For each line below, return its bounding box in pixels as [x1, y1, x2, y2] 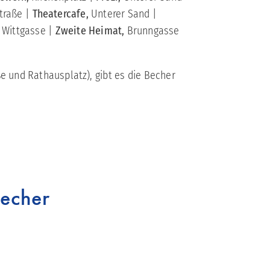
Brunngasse [127, 24, 180, 38]
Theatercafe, [32, 7, 89, 21]
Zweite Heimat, [55, 24, 127, 38]
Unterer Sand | [88, 7, 157, 21]
